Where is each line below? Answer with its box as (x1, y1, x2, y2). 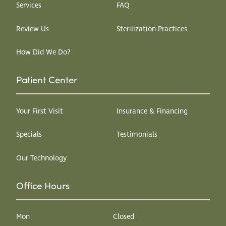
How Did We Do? (16, 47, 71, 58)
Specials (16, 130, 42, 140)
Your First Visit (16, 106, 63, 117)
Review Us (16, 24, 49, 34)
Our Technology (16, 153, 67, 163)
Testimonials (117, 130, 158, 140)
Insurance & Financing (117, 106, 188, 117)
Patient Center (16, 73, 77, 86)
